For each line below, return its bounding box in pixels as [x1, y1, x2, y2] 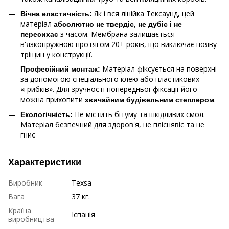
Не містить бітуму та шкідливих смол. [73, 109, 205, 119]
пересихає [20, 30, 58, 38]
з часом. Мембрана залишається [58, 29, 175, 39]
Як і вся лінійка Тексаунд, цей [92, 8, 194, 18]
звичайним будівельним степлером [85, 96, 214, 104]
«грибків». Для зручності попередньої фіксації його [20, 84, 197, 95]
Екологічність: [20, 110, 73, 119]
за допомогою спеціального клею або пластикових [20, 74, 199, 84]
